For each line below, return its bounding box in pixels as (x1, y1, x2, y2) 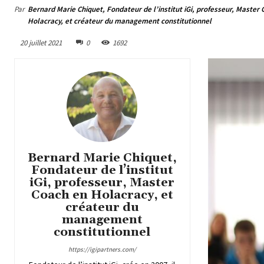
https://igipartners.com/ (68, 245, 136, 253)
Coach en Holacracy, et (31, 187, 173, 203)
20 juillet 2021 (20, 37, 62, 48)
